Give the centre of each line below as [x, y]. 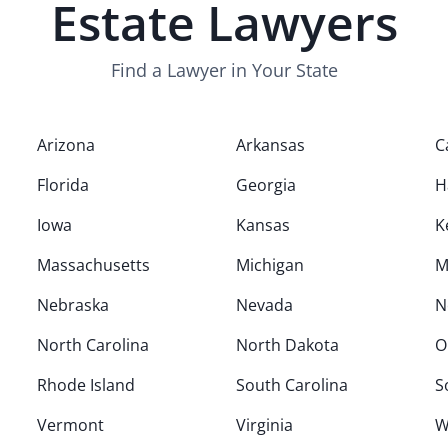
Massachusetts [94, 265]
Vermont [71, 425]
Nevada [264, 305]
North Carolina [93, 345]
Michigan [269, 265]
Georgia [265, 185]
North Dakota [287, 345]
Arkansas [270, 145]
